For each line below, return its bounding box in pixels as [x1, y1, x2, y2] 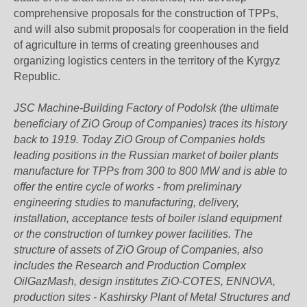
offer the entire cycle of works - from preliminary [14, 181, 241, 193]
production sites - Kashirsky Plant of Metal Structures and [14, 291, 290, 303]
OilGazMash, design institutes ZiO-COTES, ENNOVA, [14, 275, 275, 287]
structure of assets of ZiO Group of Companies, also [14, 244, 263, 256]
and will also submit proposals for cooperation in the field [14, 23, 288, 35]
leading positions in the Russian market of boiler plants [14, 149, 279, 161]
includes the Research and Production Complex [14, 260, 246, 271]
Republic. [14, 71, 60, 82]
